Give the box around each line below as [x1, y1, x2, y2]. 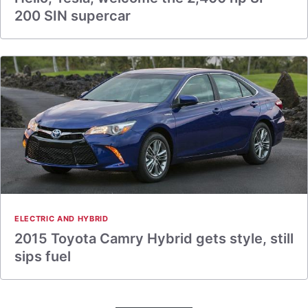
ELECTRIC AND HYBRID [14, 214, 109, 223]
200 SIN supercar [14, 8, 131, 24]
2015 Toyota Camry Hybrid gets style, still [14, 230, 294, 247]
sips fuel [14, 248, 71, 265]
